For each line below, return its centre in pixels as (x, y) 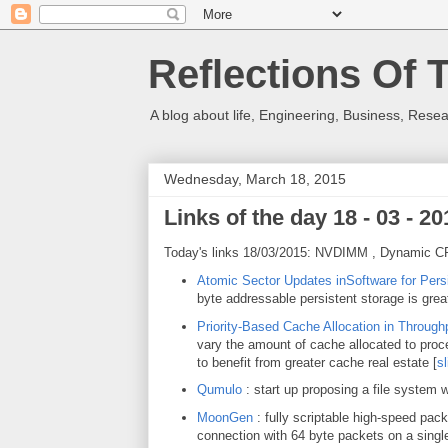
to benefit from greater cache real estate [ (316, 362)
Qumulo (219, 390)
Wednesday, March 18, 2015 (255, 179)
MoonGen (224, 417)
